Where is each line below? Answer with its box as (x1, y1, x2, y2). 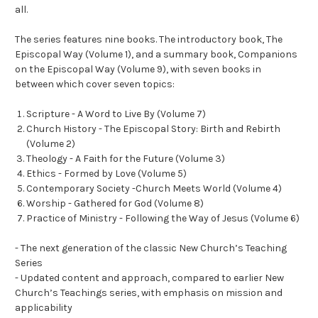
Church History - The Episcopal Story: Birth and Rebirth (26, 123, 281, 136)
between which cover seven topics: (15, 78, 175, 91)
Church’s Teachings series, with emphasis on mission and (15, 287, 283, 300)
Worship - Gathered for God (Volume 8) (26, 197, 204, 210)
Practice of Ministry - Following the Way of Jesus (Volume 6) (26, 212, 300, 225)
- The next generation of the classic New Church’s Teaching (15, 242, 287, 255)
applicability (15, 302, 72, 314)
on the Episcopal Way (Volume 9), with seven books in (15, 63, 261, 76)
